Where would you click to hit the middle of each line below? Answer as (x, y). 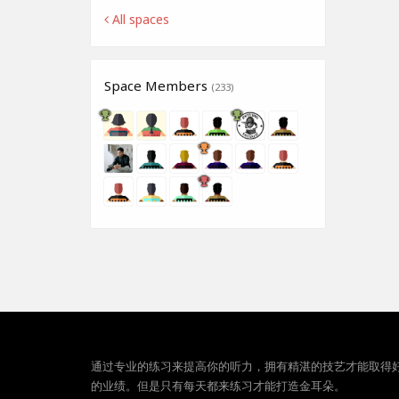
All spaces (139, 20)
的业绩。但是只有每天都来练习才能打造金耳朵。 (218, 386)
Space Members (158, 86)
